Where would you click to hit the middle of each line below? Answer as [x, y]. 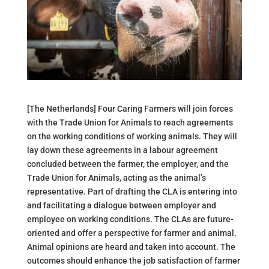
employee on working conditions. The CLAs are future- [130, 219]
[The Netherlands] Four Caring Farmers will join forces [130, 108]
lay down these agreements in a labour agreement [122, 150]
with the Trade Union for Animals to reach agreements [130, 122]
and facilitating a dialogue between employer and [121, 205]
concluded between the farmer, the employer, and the [128, 164]
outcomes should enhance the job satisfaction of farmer [133, 260]
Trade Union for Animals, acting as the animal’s [116, 177]
